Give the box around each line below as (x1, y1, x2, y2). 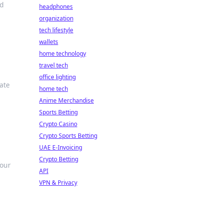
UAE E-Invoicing (39, 143, 82, 152)
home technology (39, 49, 86, 58)
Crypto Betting (39, 155, 78, 163)
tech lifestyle (39, 26, 73, 34)
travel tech (39, 61, 68, 69)
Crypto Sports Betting (39, 131, 97, 140)
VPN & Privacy (39, 178, 77, 187)
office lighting (39, 73, 76, 81)
